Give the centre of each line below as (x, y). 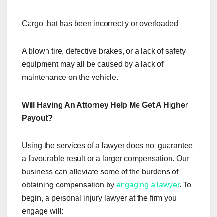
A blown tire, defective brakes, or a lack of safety (104, 51)
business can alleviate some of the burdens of (100, 171)
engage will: (43, 211)
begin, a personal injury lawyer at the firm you (99, 198)
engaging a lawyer (148, 185)
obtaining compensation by (69, 185)
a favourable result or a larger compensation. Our (105, 158)
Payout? (37, 118)
